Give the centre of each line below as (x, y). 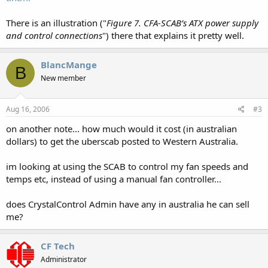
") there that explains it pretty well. (173, 35)
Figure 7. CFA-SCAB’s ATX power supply (182, 23)
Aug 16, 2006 (28, 109)
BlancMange (69, 65)
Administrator (64, 259)
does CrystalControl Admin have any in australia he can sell (128, 204)
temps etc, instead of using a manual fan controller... (114, 179)
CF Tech (58, 246)
